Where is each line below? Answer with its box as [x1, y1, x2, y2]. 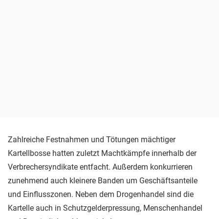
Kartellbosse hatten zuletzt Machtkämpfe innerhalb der [8, 148, 197, 158]
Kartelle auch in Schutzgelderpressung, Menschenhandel [8, 203, 202, 213]
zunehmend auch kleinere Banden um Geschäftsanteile [8, 175, 197, 185]
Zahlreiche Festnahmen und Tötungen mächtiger [8, 134, 175, 144]
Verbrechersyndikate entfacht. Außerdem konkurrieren [8, 162, 193, 172]
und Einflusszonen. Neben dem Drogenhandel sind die [8, 189, 194, 199]
